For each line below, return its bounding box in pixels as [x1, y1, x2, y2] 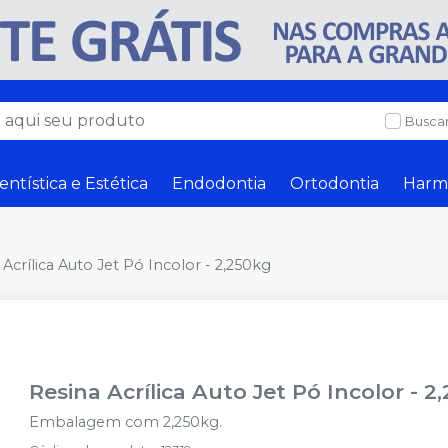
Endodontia [172, 174, 266, 193]
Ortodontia [290, 174, 379, 193]
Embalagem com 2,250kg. [29, 413, 223, 431]
